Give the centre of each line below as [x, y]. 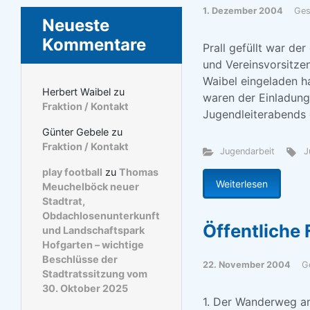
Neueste [76, 26]
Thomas [139, 172]
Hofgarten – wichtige [93, 245]
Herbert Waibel [76, 92]
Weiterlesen [241, 184]
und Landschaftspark [93, 230]
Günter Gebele [75, 132]
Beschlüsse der [80, 259]
